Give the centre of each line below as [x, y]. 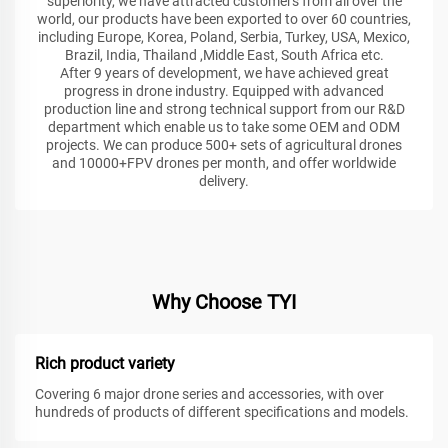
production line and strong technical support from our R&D [224, 109]
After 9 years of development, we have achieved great [224, 73]
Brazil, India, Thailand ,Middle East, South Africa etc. [224, 55]
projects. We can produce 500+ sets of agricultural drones [224, 145]
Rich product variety [105, 364]
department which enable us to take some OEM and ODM [224, 127]
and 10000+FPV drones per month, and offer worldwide [224, 163]
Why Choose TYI [224, 302]
